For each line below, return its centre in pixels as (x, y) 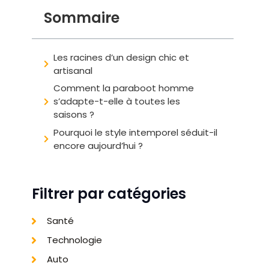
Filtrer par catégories (109, 193)
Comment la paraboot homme (124, 88)
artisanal (73, 70)
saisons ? (74, 115)
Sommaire (82, 17)
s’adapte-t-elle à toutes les (117, 101)
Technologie (74, 240)
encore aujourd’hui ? (98, 145)
